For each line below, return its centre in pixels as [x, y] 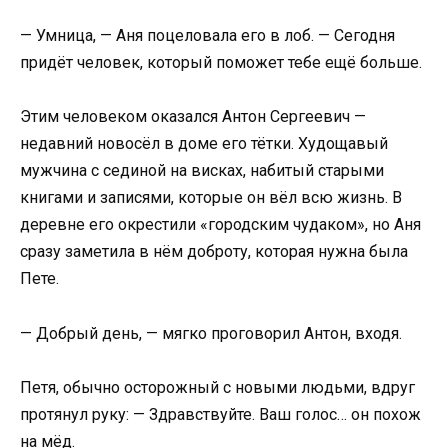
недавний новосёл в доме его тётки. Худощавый [204, 144]
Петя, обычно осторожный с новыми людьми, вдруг [217, 387]
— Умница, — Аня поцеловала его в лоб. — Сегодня [207, 36]
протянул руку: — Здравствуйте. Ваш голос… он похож [220, 414]
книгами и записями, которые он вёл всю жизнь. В [211, 198]
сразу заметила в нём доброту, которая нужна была [214, 252]
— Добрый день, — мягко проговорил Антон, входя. [211, 333]
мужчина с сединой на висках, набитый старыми [202, 171]
